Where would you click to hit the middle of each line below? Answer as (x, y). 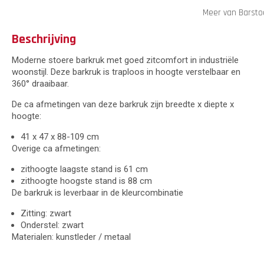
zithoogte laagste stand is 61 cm (84, 169)
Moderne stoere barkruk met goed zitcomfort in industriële (125, 60)
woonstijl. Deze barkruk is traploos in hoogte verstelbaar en (126, 72)
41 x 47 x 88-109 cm (60, 136)
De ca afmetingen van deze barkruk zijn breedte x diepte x (123, 104)
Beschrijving (44, 39)
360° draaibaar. (40, 83)
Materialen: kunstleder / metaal (71, 237)
